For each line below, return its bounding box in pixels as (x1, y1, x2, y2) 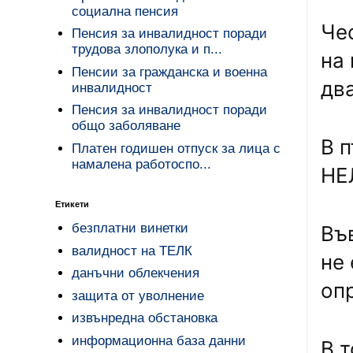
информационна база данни (72, 333, 247, 348)
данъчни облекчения (72, 266, 200, 281)
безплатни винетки (72, 221, 189, 236)
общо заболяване (72, 118, 181, 134)
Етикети (55, 199, 89, 209)
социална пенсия (72, 3, 179, 19)
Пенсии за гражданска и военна (72, 64, 268, 80)
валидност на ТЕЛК (72, 243, 193, 258)
